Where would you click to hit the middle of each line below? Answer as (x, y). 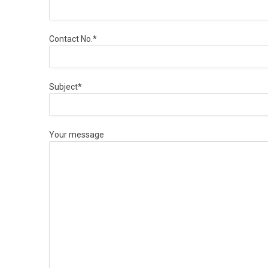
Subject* (66, 87)
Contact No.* (73, 39)
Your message (77, 135)
